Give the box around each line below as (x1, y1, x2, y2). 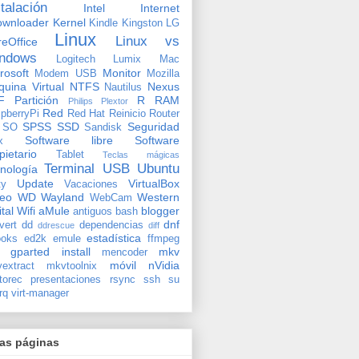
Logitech (55, 53, 95, 65)
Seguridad (127, 119, 180, 133)
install (61, 244, 91, 258)
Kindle (89, 17, 118, 29)
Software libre (25, 133, 113, 147)
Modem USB (34, 67, 97, 79)
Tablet (55, 148, 84, 160)
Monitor (102, 66, 141, 79)
